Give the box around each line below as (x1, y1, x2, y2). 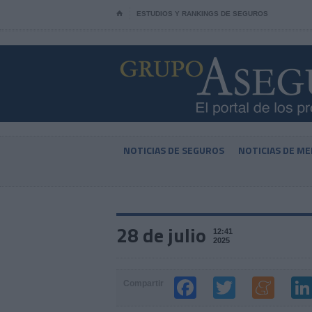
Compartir (123, 279, 164, 288)
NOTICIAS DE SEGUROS (123, 143, 224, 157)
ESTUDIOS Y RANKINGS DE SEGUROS (136, 10, 268, 17)
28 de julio (116, 220, 206, 250)
